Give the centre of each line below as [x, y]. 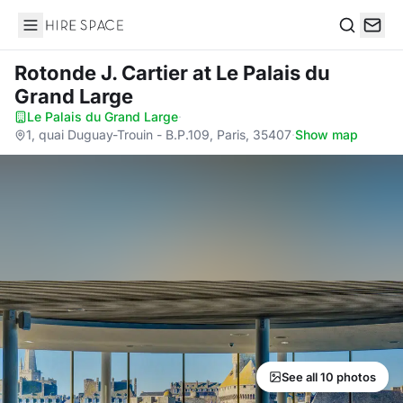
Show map [327, 134]
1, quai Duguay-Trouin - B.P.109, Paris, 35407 [159, 134]
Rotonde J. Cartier [103, 73]
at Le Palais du [261, 73]
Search [361, 44]
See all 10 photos [329, 377]
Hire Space [54, 34]
